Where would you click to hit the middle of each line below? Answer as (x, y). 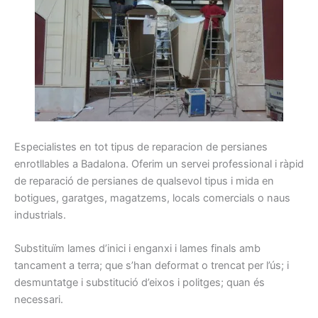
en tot (94, 147)
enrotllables (42, 164)
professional (242, 164)
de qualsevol (171, 181)
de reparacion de (177, 147)
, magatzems (136, 198)
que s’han (128, 266)
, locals (183, 198)
